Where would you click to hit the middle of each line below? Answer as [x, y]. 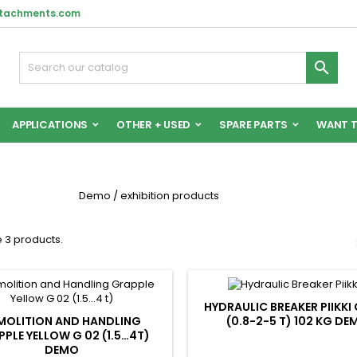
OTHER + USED [153, 125]
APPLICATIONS [50, 125]
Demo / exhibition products [149, 196]
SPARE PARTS [254, 125]
